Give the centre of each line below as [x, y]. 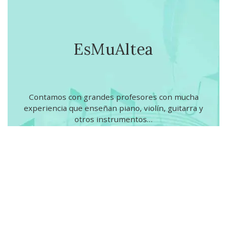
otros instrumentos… [113, 119]
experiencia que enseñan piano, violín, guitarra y [113, 108]
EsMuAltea [113, 49]
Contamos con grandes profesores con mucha [113, 97]
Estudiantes [87, 192]
